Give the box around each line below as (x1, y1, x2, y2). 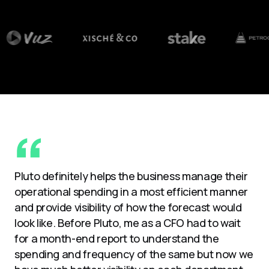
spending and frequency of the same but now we (14, 247, 253, 262)
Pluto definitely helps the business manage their (14, 169, 248, 184)
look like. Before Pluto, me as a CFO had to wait (14, 216, 241, 231)
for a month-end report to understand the (14, 231, 219, 246)
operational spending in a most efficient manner (14, 184, 249, 199)
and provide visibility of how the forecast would (14, 200, 242, 215)
